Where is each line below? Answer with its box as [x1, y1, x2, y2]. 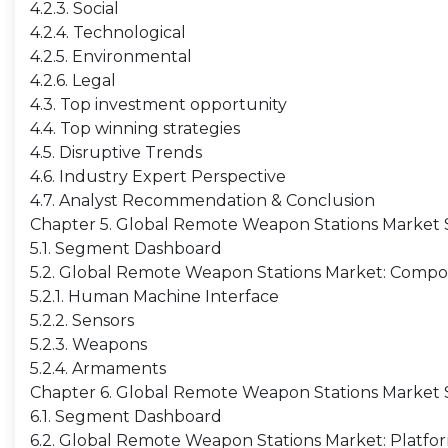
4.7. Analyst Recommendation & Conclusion [30, 191, 375, 210]
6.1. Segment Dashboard [30, 407, 222, 426]
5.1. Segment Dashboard [30, 239, 222, 258]
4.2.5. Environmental [30, 47, 192, 66]
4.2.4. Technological [30, 23, 186, 42]
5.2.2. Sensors [30, 311, 134, 330]
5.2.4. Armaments [30, 359, 166, 378]
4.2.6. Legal [30, 71, 116, 90]
